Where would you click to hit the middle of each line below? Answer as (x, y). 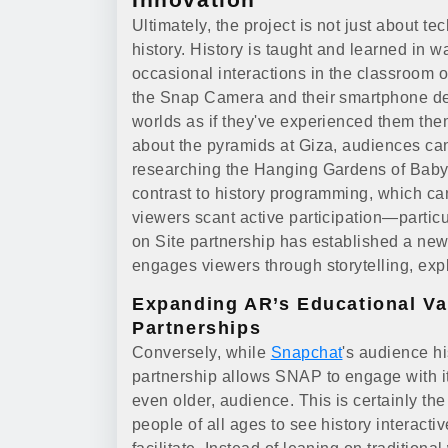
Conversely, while (201, 352)
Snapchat (306, 352)
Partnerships (197, 328)
